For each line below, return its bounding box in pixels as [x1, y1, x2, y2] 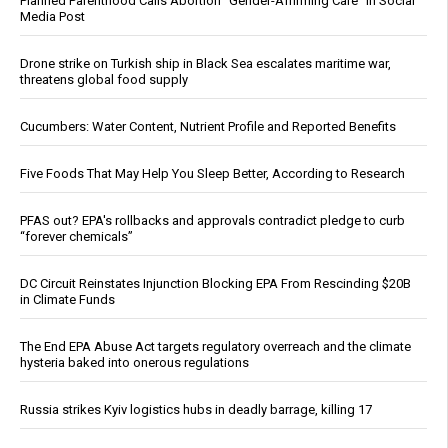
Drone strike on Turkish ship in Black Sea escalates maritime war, [20, 56, 391, 72]
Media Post [20, 9, 85, 25]
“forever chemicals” [20, 229, 133, 245]
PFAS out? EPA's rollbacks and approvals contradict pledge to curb [20, 213, 405, 229]
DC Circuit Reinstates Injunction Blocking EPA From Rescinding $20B [20, 276, 411, 292]
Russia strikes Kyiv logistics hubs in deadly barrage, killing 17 [20, 402, 372, 418]
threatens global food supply [20, 72, 188, 88]
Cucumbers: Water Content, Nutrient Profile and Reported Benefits [20, 119, 396, 135]
